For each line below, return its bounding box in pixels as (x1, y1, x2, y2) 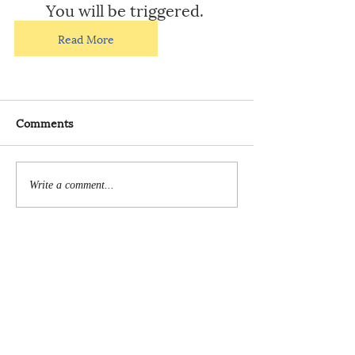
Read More (58, 30, 114, 48)
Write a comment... (29, 178, 114, 191)
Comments (16, 114, 73, 132)
